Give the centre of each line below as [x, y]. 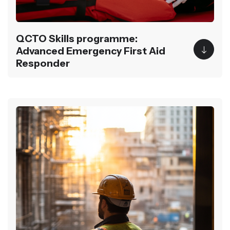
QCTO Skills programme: [77, 39]
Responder [43, 63]
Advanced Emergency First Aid [91, 51]
